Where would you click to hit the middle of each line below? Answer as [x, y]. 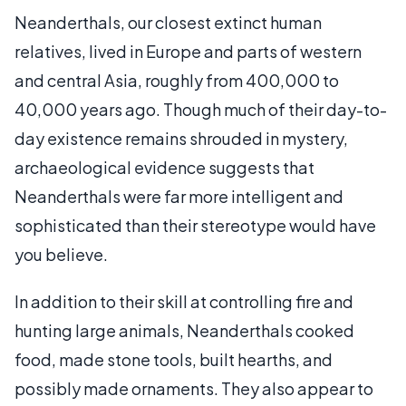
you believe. [61, 254]
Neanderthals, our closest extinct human [168, 22]
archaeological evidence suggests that [164, 167]
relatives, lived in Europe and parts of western [188, 51]
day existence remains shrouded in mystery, [181, 138]
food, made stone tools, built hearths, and [174, 359]
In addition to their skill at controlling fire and [184, 301]
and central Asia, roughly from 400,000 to [177, 80]
